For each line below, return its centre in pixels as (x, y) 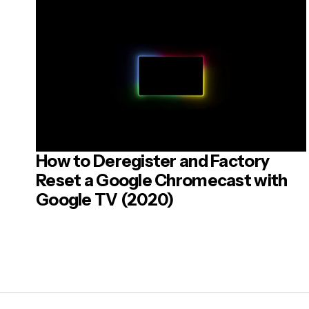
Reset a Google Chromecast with (162, 180)
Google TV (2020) (105, 199)
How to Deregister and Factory (153, 161)
